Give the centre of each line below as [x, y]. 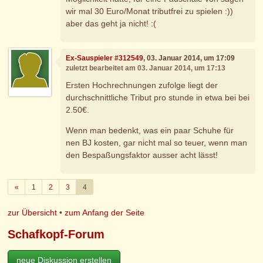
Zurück [29, 186]
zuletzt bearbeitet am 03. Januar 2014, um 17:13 [146, 68]
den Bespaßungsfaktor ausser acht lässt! [142, 155]
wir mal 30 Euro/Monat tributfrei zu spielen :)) [150, 11]
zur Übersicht [33, 213]
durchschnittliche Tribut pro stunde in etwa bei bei [158, 98]
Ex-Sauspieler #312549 [105, 58]
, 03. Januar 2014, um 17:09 [189, 58]
